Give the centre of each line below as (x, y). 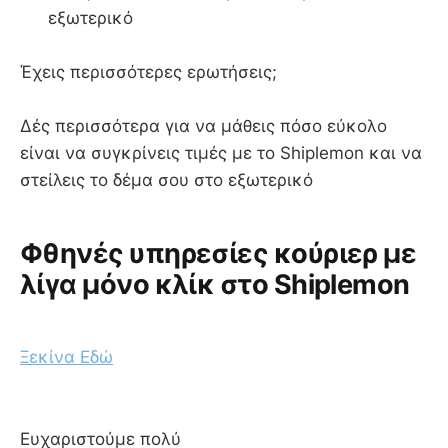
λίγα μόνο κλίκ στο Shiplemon (220, 284)
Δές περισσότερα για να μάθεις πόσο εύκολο (203, 126)
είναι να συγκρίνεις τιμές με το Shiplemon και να (221, 153)
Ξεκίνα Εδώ (66, 357)
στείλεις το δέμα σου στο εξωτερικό (176, 180)
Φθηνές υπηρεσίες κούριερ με (218, 253)
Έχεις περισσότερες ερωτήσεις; (148, 72)
